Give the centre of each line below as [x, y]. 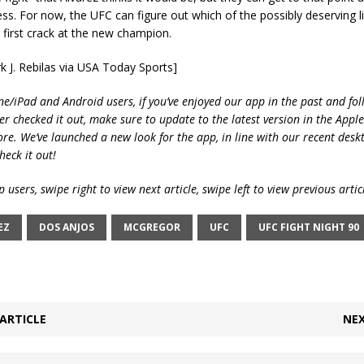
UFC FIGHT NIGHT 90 [308, 227]
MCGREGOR [152, 227]
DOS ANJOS [66, 227]
